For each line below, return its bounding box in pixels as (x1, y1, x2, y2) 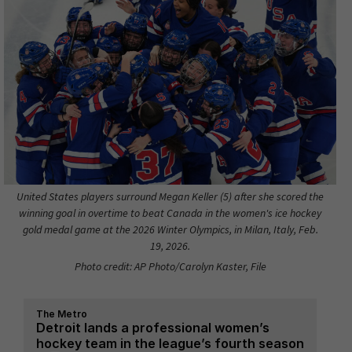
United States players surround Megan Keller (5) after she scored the (16, 189, 324, 203)
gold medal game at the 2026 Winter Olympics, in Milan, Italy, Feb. (22, 222, 318, 236)
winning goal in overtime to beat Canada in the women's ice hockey (19, 205, 321, 220)
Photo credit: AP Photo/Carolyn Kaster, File (74, 258, 266, 273)
